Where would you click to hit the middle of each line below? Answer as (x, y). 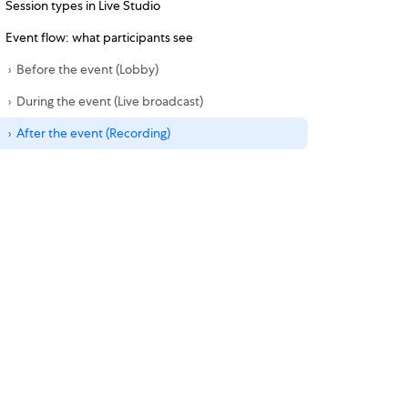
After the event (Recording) (93, 133)
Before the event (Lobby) (87, 69)
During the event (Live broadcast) (109, 101)
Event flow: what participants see (99, 37)
